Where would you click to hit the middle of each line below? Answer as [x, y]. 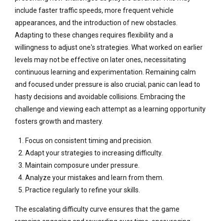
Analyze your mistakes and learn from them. [94, 178]
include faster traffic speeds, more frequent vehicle [94, 11]
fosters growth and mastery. [59, 122]
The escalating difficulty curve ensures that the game [97, 209]
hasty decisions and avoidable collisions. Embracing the [100, 97]
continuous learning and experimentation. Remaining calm [105, 72]
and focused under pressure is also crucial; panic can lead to [108, 85]
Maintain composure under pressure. [82, 166]
